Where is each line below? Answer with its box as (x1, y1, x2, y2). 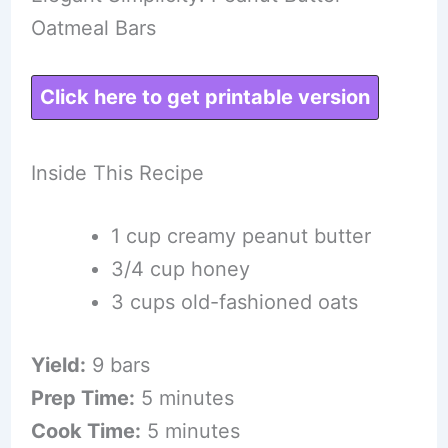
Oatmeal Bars (30, 15, 156, 40)
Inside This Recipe (30, 160, 204, 185)
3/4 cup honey (110, 256, 250, 281)
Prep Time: (30, 385, 135, 410)
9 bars (85, 352, 150, 377)
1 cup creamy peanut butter (110, 223, 371, 248)
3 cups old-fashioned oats (110, 289, 358, 314)
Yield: (30, 352, 86, 377)
